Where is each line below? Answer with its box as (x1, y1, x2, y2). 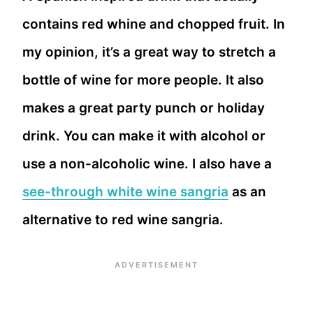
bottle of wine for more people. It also (22, 72, 264, 89)
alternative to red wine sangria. (22, 212, 224, 228)
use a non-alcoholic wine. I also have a (22, 156, 272, 173)
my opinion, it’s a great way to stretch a (22, 44, 276, 61)
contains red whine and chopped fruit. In (22, 16, 285, 33)
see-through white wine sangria (22, 184, 228, 201)
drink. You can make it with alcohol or (22, 128, 265, 145)
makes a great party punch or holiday (22, 100, 265, 117)
